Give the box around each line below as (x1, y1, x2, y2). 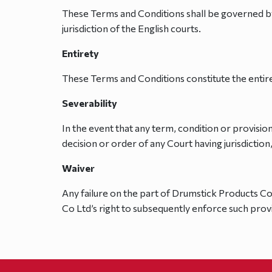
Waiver (62, 162, 95, 174)
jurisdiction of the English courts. (62, 22, 201, 34)
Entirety (62, 47, 99, 59)
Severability (62, 97, 117, 109)
